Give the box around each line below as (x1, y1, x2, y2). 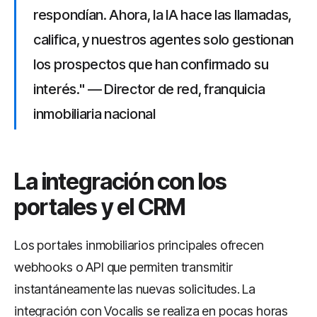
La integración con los (14, 168, 227, 195)
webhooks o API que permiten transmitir (14, 260, 233, 275)
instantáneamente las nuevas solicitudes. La (14, 282, 256, 296)
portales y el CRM (14, 193, 186, 221)
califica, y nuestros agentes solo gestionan (33, 31, 294, 48)
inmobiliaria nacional (33, 105, 156, 122)
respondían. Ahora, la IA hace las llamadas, (33, 6, 292, 23)
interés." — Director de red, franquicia (33, 81, 265, 98)
